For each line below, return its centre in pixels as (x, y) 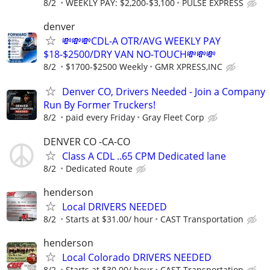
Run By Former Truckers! (99, 105)
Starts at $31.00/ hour (109, 219)
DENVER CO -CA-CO (87, 141)
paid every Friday (100, 118)
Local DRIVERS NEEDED (115, 206)
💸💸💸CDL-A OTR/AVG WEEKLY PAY (141, 41)
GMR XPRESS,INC (189, 67)
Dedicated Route (99, 168)
